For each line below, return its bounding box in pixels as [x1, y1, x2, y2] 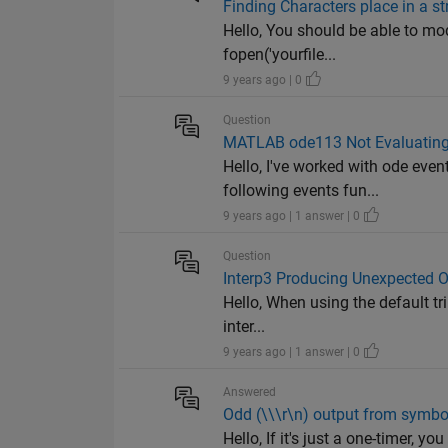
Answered [223, 385, 277, 400]
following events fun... [223, 181, 380, 201]
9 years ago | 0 [223, 73, 306, 88]
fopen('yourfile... [223, 45, 337, 65]
